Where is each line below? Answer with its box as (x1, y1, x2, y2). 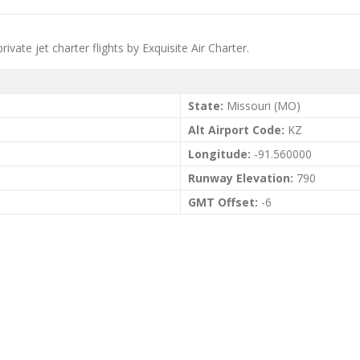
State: (188, 98, 223, 113)
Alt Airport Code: (188, 122, 284, 137)
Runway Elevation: (188, 170, 293, 186)
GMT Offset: (188, 194, 258, 210)
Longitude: (188, 146, 251, 162)
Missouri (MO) (223, 98, 301, 113)
